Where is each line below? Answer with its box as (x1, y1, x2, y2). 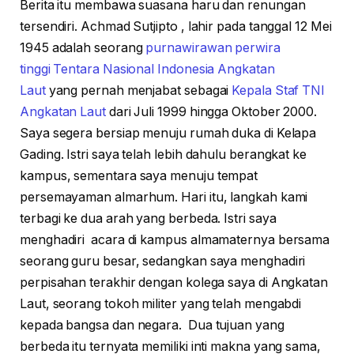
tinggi (20, 62, 51, 77)
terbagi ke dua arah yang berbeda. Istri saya (20, 211, 277, 227)
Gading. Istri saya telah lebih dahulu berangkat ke (20, 147, 307, 163)
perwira (235, 40, 281, 56)
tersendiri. (20, 19, 78, 35)
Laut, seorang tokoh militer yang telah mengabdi (20, 296, 302, 312)
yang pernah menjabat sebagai (45, 83, 232, 99)
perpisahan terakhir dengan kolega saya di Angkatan (20, 275, 329, 291)
